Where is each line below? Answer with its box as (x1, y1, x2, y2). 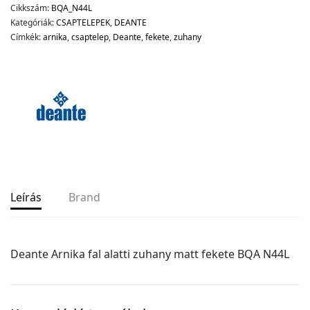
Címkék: (10, 30, 43, 43)
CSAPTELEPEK (56, 16, 110, 28)
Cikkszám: (10, 1, 51, 14)
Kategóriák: (10, 16, 56, 28)
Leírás (10, 189, 42, 205)
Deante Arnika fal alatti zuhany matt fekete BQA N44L (10, 246, 290, 262)
